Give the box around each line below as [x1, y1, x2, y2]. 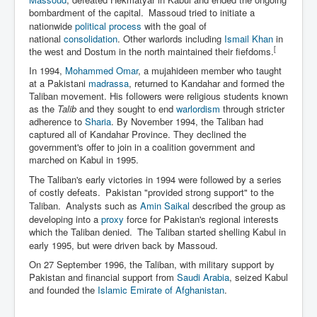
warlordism [176, 101, 220, 115]
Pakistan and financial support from [29, 270, 177, 284]
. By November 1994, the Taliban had [111, 114, 263, 128]
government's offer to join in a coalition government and [29, 139, 255, 154]
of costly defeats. [29, 185, 100, 199]
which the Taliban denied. [29, 224, 132, 238]
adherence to [29, 114, 85, 128]
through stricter [220, 101, 284, 115]
